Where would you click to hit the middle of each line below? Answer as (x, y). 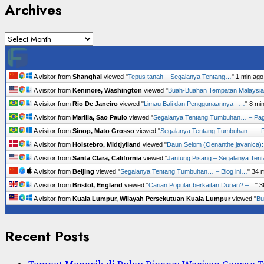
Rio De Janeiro (95, 103)
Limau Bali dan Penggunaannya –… (194, 103)
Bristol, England (98, 185)
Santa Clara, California (107, 158)
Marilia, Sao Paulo (100, 117)
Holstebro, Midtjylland (107, 144)
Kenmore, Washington (107, 90)
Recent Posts (47, 236)
